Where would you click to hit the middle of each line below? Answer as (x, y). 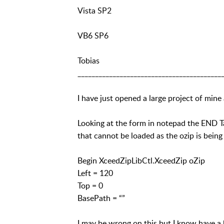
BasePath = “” (101, 198)
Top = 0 (90, 185)
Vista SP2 (94, 10)
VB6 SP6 (93, 35)
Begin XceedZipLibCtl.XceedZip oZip (141, 160)
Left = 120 (95, 173)
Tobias (88, 60)
